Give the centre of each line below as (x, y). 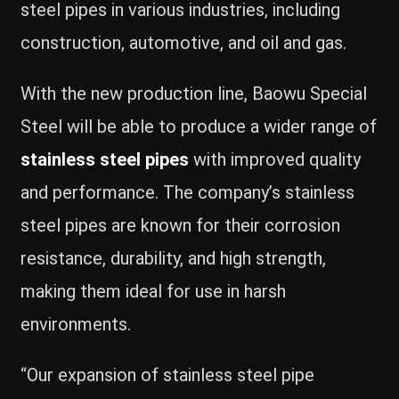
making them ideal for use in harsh (154, 292)
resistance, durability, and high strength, (174, 259)
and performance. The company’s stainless (188, 193)
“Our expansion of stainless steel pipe (168, 375)
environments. (76, 325)
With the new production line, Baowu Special (194, 94)
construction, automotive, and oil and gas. (184, 43)
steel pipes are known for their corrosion (181, 226)
